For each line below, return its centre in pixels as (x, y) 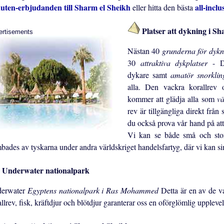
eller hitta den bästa (164, 7)
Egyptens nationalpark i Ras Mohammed (94, 190)
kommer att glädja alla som (172, 99)
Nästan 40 (145, 51)
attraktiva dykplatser (176, 63)
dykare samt (149, 75)
